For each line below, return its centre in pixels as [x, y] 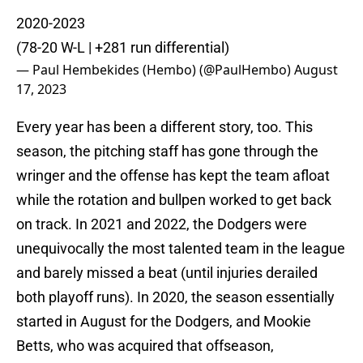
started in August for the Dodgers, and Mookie [164, 322]
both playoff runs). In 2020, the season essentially [175, 297]
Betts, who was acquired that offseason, [145, 346]
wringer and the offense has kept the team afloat [173, 176]
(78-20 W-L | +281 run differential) [123, 48]
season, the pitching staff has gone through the [167, 152]
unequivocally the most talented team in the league [181, 249]
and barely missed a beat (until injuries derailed [167, 273]
